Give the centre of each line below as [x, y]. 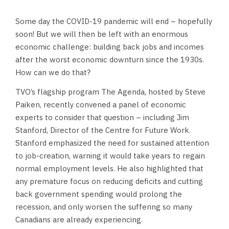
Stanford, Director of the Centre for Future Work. [103, 130]
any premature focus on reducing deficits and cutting [109, 181]
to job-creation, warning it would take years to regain [110, 156]
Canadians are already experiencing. [79, 220]
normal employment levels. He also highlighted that [109, 168]
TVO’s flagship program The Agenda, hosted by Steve [110, 92]
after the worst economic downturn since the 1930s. [110, 60]
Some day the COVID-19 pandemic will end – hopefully [114, 21]
